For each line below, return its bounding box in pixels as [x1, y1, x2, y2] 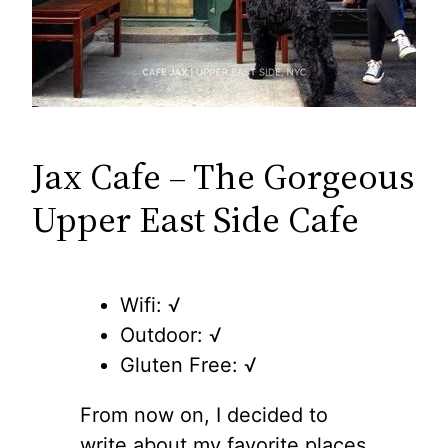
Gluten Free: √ [120, 352, 257, 377]
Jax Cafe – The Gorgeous [32, 151, 414, 202]
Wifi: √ [120, 292, 181, 317]
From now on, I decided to [80, 402, 328, 427]
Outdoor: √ [120, 322, 222, 347]
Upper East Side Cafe [32, 194, 359, 245]
